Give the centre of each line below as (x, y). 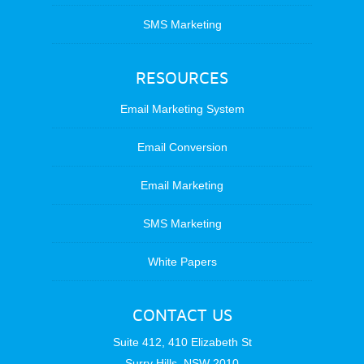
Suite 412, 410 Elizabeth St (182, 342)
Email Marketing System (182, 109)
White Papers (182, 262)
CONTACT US (182, 315)
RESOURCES (182, 78)
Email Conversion (182, 147)
